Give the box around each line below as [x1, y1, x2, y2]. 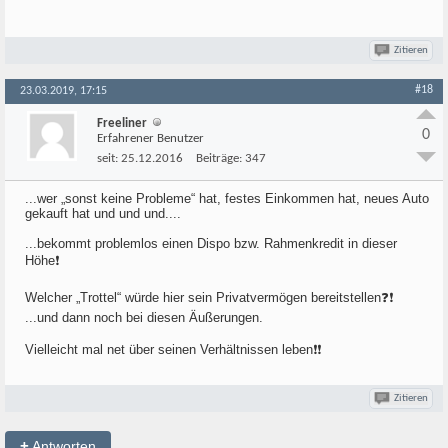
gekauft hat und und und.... [25, 206, 181, 221]
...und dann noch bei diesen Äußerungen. [25, 310, 263, 325]
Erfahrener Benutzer [97, 132, 204, 145]
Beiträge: [196, 152, 242, 165]
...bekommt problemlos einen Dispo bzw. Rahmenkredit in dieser [25, 236, 397, 251]
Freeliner [97, 117, 147, 130]
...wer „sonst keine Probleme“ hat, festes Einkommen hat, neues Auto [25, 191, 429, 206]
